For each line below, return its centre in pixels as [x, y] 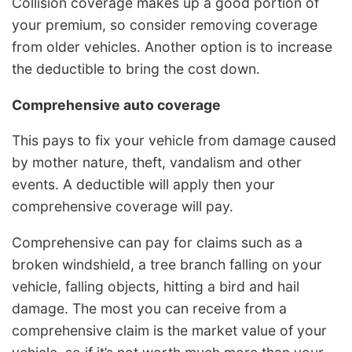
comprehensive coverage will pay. [123, 207]
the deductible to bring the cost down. [136, 68]
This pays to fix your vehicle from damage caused [174, 141]
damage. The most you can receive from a [149, 308]
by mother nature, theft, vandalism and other [157, 163]
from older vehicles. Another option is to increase [172, 46]
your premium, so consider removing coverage [165, 24]
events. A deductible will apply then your [143, 185]
